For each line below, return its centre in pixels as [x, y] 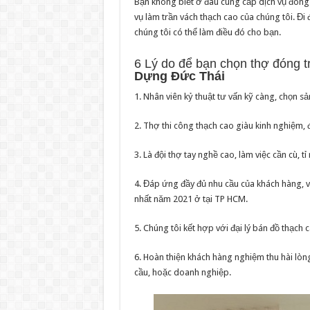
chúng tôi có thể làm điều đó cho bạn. [207, 33]
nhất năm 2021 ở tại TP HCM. [191, 199]
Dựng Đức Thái [179, 76]
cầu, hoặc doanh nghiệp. [182, 273]
